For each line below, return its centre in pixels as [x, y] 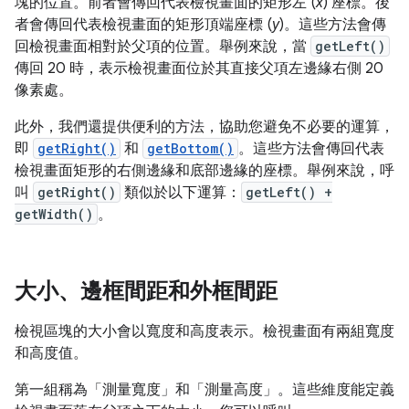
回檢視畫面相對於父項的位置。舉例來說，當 [163, 47]
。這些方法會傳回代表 [311, 149]
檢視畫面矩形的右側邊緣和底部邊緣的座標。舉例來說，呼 [204, 171]
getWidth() [54, 215]
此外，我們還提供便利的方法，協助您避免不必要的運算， [204, 127]
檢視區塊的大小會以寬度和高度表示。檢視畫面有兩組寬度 [204, 332]
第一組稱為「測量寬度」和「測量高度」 [146, 390]
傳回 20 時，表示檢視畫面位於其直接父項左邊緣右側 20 [199, 69]
